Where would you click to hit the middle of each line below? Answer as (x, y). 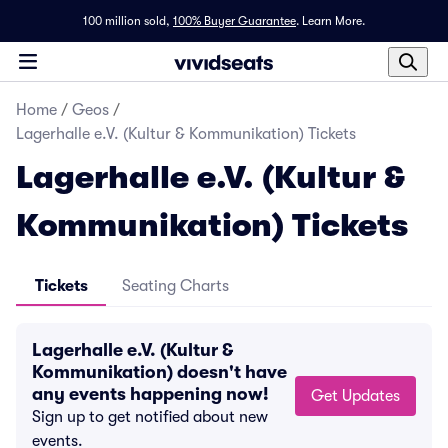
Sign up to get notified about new (150, 417)
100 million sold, (126, 21)
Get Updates (371, 396)
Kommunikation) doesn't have (159, 372)
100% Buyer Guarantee (234, 21)
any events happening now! (150, 394)
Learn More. (333, 21)
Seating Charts (175, 286)
